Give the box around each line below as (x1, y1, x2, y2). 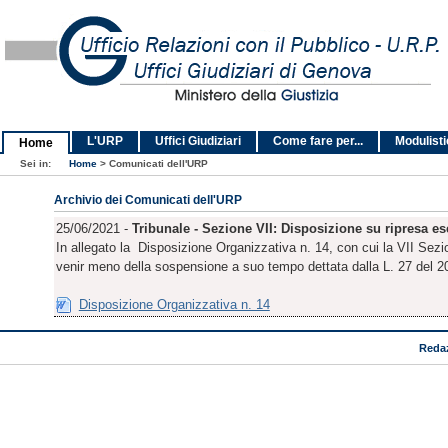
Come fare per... (273, 134, 363, 148)
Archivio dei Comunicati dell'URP (53, 194, 242, 206)
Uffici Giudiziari (155, 134, 241, 148)
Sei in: (20, 158, 54, 169)
